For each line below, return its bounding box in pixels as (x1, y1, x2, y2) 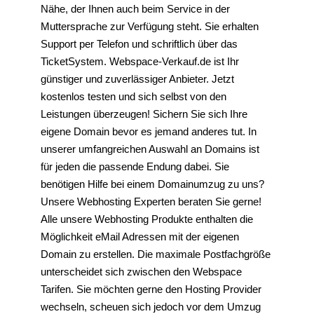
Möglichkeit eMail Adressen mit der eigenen (41, 231, 239, 243)
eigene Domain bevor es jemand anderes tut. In (41, 125, 257, 138)
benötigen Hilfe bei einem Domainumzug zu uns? (41, 178, 264, 191)
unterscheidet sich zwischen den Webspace (41, 266, 242, 278)
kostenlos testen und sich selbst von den (41, 90, 226, 103)
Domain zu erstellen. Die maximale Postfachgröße (41, 248, 271, 261)
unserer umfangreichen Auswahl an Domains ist (41, 143, 259, 156)
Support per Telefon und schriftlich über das (41, 38, 238, 50)
